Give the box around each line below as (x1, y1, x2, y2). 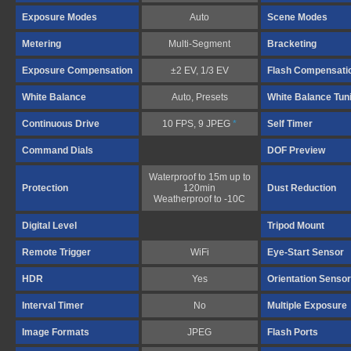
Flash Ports (267, 327, 318, 338)
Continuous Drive (22, 118, 100, 129)
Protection (22, 183, 68, 194)
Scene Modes (267, 12, 327, 23)
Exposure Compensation (22, 65, 132, 76)
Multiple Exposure (267, 300, 347, 311)
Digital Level (22, 220, 77, 231)
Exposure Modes (22, 12, 97, 23)
